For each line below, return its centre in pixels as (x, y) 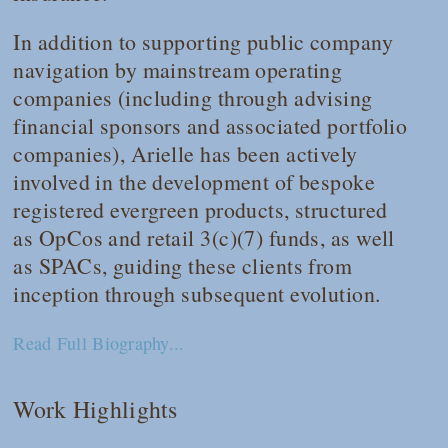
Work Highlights (95, 409)
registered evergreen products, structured (200, 210)
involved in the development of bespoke (194, 182)
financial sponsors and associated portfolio (210, 126)
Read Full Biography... (99, 343)
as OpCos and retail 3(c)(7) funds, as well (204, 238)
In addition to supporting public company (203, 42)
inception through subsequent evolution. (200, 294)
